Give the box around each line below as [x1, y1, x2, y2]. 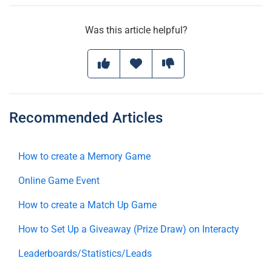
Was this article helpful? [84, 24, 188, 36]
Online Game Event [18, 175, 100, 187]
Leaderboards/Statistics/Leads [18, 248, 152, 260]
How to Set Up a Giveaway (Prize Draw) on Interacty [18, 223, 239, 236]
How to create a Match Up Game [18, 199, 157, 211]
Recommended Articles [9, 109, 163, 127]
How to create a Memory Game [18, 151, 151, 163]
